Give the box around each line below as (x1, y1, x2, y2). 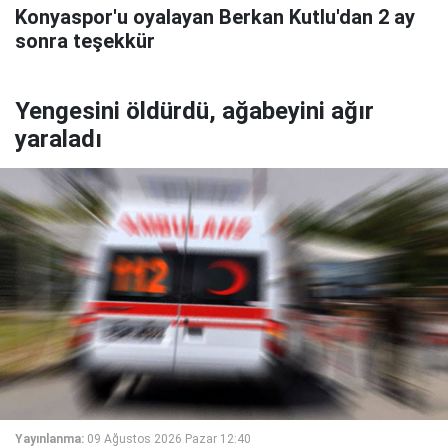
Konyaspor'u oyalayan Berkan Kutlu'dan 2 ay (15, 5, 415, 30)
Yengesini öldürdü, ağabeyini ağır (15, 97, 374, 126)
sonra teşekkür (15, 29, 155, 54)
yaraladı (15, 125, 102, 154)
